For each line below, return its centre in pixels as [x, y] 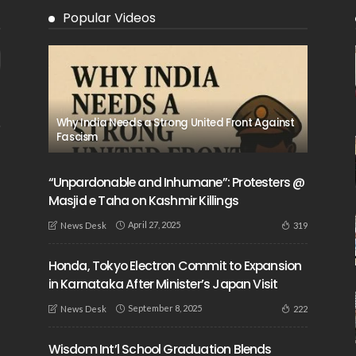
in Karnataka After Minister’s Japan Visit [163, 284]
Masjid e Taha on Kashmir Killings [143, 200]
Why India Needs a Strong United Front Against [175, 122]
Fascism [77, 137]
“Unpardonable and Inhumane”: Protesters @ [176, 182]
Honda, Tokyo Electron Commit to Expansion [175, 265]
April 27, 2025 [154, 225]
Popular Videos [109, 17]
